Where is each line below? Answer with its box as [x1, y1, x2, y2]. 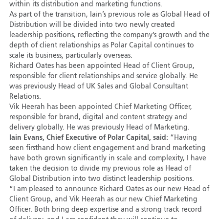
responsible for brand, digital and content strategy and [9, 114, 187, 121]
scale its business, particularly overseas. [9, 52, 132, 60]
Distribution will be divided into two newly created [9, 22, 175, 29]
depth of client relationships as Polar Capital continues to [9, 42, 194, 49]
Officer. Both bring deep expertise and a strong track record [9, 206, 202, 214]
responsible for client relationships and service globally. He [9, 73, 198, 80]
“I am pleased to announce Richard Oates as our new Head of [9, 186, 209, 193]
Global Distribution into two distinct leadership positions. [9, 175, 194, 183]
